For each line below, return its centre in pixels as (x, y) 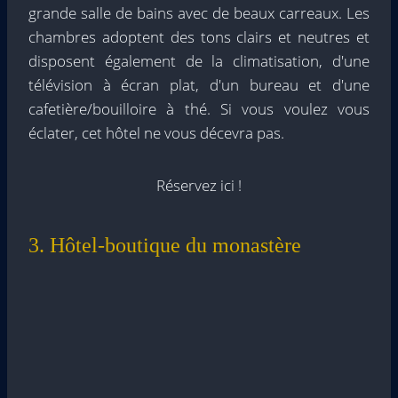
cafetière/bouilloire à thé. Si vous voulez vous (199, 108)
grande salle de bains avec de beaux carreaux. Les (199, 12)
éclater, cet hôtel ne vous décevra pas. (156, 132)
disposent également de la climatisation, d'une (199, 60)
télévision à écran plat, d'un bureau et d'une (199, 84)
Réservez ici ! (199, 185)
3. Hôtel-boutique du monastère (165, 245)
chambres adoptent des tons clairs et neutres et (199, 36)
